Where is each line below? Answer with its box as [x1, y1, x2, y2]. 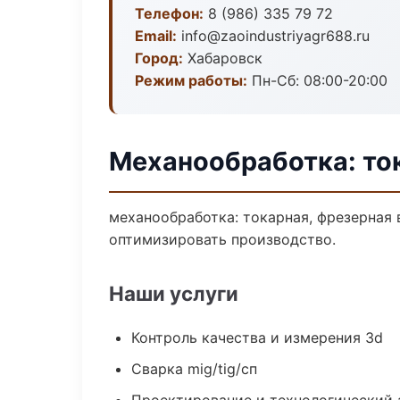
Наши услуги [109, 281, 238, 305]
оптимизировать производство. [109, 230, 336, 248]
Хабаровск [183, 49, 262, 67]
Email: [135, 27, 177, 45]
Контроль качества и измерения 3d [131, 329, 383, 346]
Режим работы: [135, 71, 247, 89]
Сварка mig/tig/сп [131, 360, 257, 378]
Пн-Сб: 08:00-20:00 [247, 71, 387, 89]
